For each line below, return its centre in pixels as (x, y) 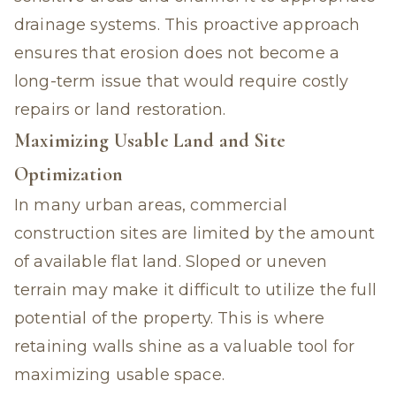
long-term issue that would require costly (182, 81)
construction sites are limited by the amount (195, 233)
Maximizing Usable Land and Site (150, 141)
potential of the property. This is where (170, 318)
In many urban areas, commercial (151, 205)
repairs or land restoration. (120, 110)
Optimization (69, 174)
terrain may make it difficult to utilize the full (195, 290)
